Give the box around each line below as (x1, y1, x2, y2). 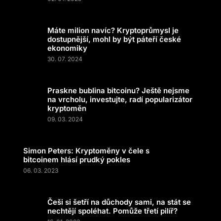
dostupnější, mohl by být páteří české (47, 35, 181, 44)
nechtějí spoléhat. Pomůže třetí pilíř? (47, 206, 178, 216)
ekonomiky (47, 43, 87, 53)
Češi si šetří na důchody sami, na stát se (47, 197, 191, 207)
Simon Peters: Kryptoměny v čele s (23, 146, 149, 155)
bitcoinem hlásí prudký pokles (23, 155, 130, 164)
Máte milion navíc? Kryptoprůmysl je (47, 26, 179, 35)
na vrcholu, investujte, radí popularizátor (47, 95, 192, 104)
